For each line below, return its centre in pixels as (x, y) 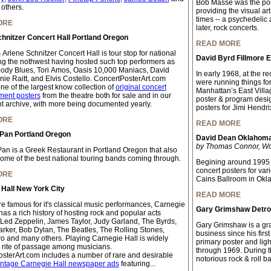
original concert (141, 87)
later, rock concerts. (227, 28)
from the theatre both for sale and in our (106, 96)
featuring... (137, 264)
